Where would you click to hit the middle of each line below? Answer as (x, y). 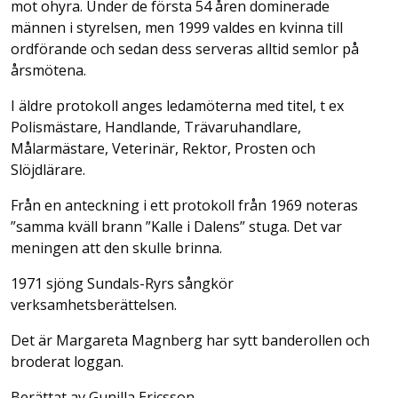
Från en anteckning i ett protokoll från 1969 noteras (184, 205)
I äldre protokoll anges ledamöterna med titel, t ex (177, 106)
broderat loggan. (67, 362)
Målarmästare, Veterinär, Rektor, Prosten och (163, 148)
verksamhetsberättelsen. (94, 305)
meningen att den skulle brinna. (116, 248)
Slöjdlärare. (48, 170)
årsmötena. (48, 70)
